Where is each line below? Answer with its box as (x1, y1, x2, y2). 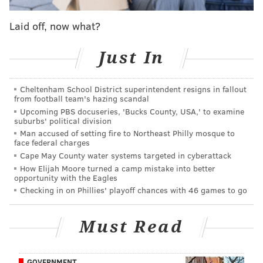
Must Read (79, 217, 184, 237)
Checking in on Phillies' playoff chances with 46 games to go (20, 184, 247, 196)
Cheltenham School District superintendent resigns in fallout (20, 83, 247, 95)
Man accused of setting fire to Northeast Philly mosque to (20, 127, 235, 139)
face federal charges (14, 137, 90, 149)
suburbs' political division (14, 114, 112, 126)
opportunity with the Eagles (14, 171, 117, 183)
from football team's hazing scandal (14, 93, 149, 104)
